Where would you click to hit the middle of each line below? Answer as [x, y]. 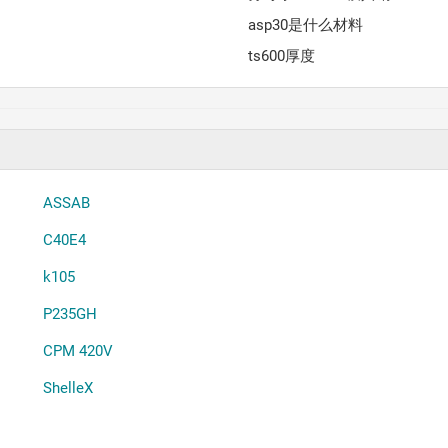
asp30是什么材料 [306, 24]
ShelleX [67, 387]
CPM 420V [77, 350]
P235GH [69, 313]
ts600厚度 [282, 55]
